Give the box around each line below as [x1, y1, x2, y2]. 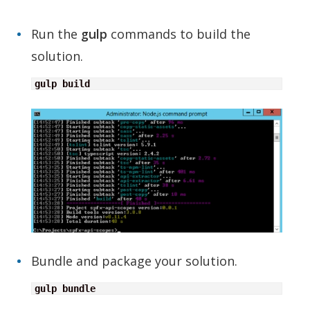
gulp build [35, 77, 90, 89]
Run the [31, 25, 81, 42]
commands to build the [107, 25, 250, 42]
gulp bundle [35, 282, 95, 294]
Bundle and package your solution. [31, 252, 237, 269]
